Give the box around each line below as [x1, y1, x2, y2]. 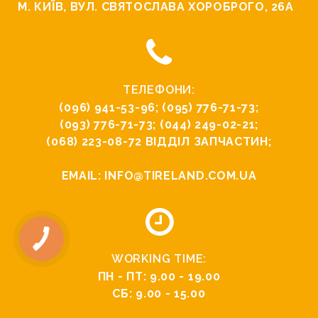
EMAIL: [61, 169, 105, 183]
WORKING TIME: [111, 252, 207, 266]
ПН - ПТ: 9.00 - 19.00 [97, 270, 221, 284]
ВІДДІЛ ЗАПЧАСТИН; [141, 135, 272, 149]
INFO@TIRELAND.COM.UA [104, 169, 257, 183]
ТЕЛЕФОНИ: [122, 83, 196, 97]
